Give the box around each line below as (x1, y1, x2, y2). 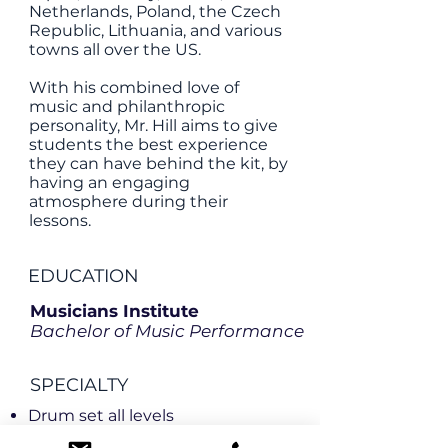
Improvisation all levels (28, 425, 213, 444)
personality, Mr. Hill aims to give (29, 116, 278, 135)
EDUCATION (28, 265, 139, 287)
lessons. (29, 211, 91, 230)
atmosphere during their (29, 192, 228, 211)
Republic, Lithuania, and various (29, 21, 282, 40)
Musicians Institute (30, 301, 199, 321)
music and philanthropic (29, 97, 225, 116)
